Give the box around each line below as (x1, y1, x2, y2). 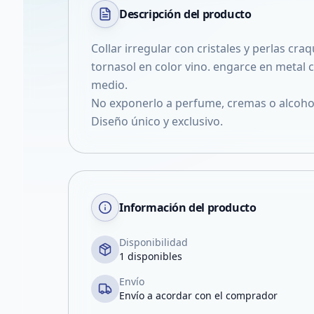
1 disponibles (119, 250, 182, 263)
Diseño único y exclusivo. (91, 114, 223, 129)
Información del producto (119, 200, 257, 215)
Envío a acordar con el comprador (119, 289, 278, 302)
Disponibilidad (119, 235, 188, 249)
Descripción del (119, 6, 203, 22)
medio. (91, 77, 128, 93)
